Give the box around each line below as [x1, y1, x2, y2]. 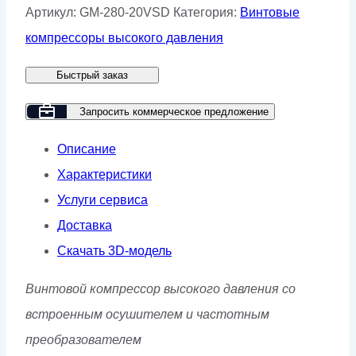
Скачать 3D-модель [57, 243, 172, 257]
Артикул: [25, 5, 79, 19]
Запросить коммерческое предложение [79, 105, 269, 118]
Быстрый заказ [56, 68, 128, 81]
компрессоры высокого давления [25, 30, 223, 44]
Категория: [173, 5, 240, 19]
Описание [57, 141, 116, 156]
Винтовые [240, 5, 300, 19]
